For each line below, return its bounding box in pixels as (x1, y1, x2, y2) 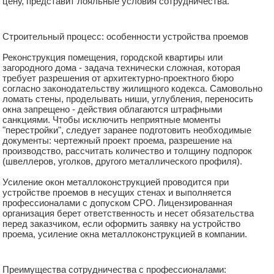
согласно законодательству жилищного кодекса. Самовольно (2, 83, 262, 94)
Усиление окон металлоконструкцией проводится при (2, 177, 229, 187)
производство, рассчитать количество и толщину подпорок (2, 146, 252, 156)
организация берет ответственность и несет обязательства (2, 208, 254, 218)
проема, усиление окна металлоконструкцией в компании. (2, 229, 247, 239)
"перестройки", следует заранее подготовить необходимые (2, 125, 251, 135)
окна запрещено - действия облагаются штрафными (2, 104, 222, 114)
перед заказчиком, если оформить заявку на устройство (2, 218, 240, 229)
